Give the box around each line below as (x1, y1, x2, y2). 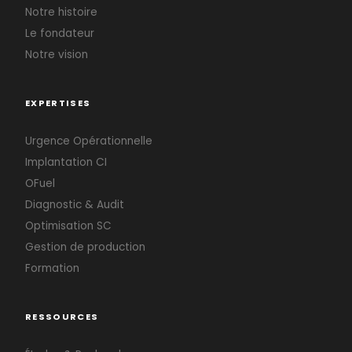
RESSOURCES (25, 310, 99, 323)
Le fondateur (25, 26, 94, 41)
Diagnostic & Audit (25, 197, 124, 212)
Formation (25, 261, 79, 276)
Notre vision (25, 47, 88, 62)
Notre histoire (25, 5, 97, 20)
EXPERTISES (25, 97, 91, 109)
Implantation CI (25, 155, 107, 170)
